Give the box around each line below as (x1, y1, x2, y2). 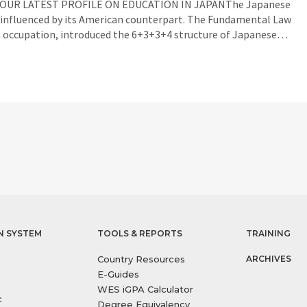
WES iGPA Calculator (97, 284, 194, 295)
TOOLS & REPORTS (97, 228, 183, 238)
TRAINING (245, 228, 291, 238)
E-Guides (97, 269, 140, 280)
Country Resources (97, 254, 186, 265)
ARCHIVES (245, 254, 291, 264)
